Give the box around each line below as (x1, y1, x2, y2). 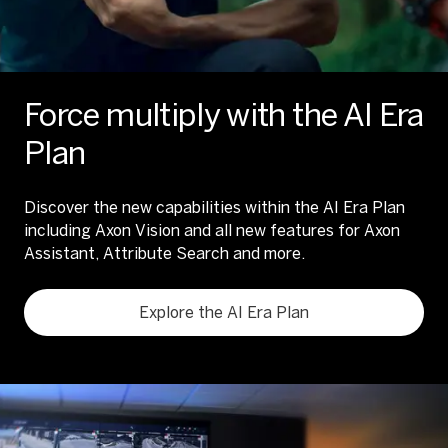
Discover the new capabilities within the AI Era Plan (24, 198, 405, 217)
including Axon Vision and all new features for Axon (24, 221, 400, 240)
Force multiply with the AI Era (24, 96, 424, 134)
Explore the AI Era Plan (139, 303, 309, 322)
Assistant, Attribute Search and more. (24, 244, 305, 263)
